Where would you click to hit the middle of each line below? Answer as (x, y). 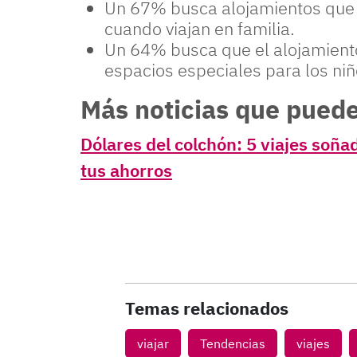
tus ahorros (126, 170)
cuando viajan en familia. (200, 28)
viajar (153, 343)
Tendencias (233, 343)
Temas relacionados (207, 308)
